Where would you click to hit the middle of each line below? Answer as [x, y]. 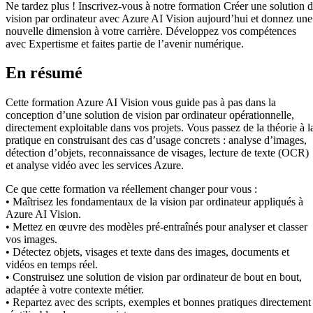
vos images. [31, 240]
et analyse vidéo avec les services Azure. [95, 166]
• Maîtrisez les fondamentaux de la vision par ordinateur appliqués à [154, 202]
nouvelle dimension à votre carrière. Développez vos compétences [151, 31]
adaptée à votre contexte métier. [75, 290]
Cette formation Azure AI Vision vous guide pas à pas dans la [141, 103]
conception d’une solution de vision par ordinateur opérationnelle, [150, 115]
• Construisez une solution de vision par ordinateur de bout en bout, [154, 277]
